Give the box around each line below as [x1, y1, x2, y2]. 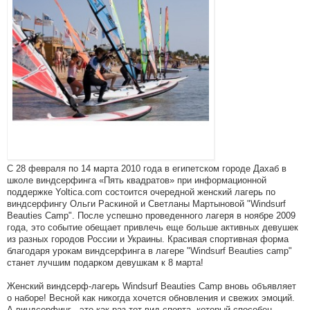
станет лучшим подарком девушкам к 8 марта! [7, 257, 203, 268]
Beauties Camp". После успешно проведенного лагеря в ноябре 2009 [7, 210, 295, 221]
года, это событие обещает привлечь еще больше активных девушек [7, 222, 298, 232]
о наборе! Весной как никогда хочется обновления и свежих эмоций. [7, 293, 295, 303]
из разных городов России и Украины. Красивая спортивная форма [7, 234, 289, 244]
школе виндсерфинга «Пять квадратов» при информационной [7, 175, 266, 185]
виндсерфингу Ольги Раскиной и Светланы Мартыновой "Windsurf [7, 199, 286, 209]
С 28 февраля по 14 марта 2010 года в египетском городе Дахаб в [7, 163, 286, 174]
